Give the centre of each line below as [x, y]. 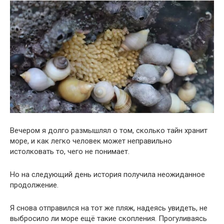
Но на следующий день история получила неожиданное [107, 175]
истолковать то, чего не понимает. [70, 152]
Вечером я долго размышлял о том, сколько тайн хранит [109, 131]
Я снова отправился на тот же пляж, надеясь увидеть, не [109, 208]
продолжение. [34, 185]
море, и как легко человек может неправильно [91, 141]
